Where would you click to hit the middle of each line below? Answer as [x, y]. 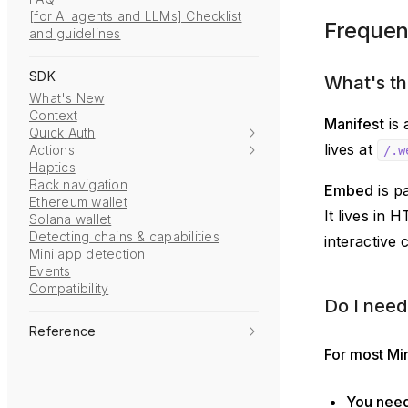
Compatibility [69, 288]
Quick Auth [62, 133]
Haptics [52, 167]
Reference [63, 331]
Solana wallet [71, 219]
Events [50, 271]
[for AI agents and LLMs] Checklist [136, 16]
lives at [351, 149]
